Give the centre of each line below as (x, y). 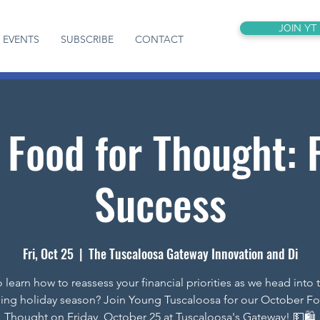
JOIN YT (297, 28)
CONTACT (160, 39)
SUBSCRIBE (87, 39)
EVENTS (21, 39)
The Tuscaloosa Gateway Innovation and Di (193, 254)
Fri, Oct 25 (48, 254)
